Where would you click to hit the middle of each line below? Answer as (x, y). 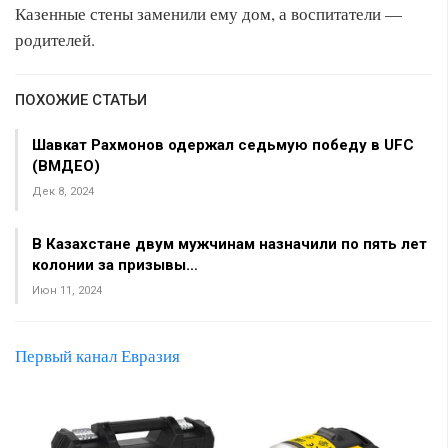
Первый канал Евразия (97, 355)
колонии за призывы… (115, 265)
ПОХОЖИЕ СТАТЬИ (81, 100)
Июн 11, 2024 (67, 290)
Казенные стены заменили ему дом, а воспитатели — (208, 13)
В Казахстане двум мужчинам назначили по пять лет (229, 244)
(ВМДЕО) (66, 166)
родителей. (55, 39)
